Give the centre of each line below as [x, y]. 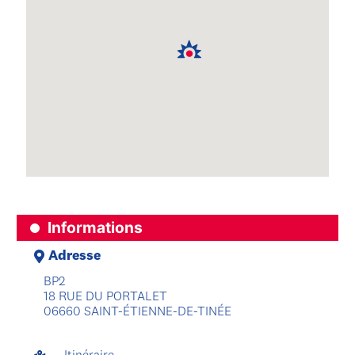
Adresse [74, 256]
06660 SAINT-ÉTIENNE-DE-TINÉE [137, 312]
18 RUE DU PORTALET [105, 297]
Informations [95, 227]
